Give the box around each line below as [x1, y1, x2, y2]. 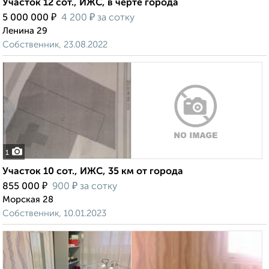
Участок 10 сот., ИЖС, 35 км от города [2, 167, 183, 177]
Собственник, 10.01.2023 [2, 209, 106, 219]
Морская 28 [2, 195, 53, 205]
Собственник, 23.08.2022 [2, 40, 107, 50]
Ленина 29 [2, 26, 47, 36]
